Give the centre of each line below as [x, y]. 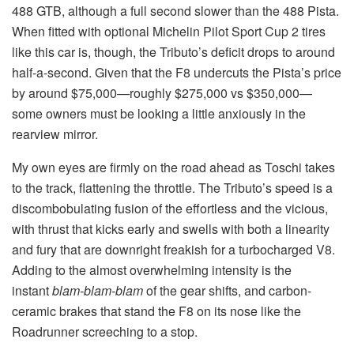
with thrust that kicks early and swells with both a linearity [171, 228]
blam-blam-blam [98, 290]
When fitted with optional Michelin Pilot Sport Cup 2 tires [169, 31]
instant [32, 290]
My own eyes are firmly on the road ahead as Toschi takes [173, 167]
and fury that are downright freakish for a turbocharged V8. [173, 249]
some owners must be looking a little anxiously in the [159, 113]
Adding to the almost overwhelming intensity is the [152, 269]
